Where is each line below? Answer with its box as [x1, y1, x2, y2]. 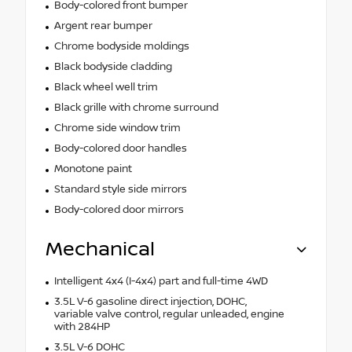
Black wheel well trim [53, 81, 158, 94]
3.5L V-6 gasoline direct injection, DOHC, [53, 295, 247, 309]
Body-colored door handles [53, 142, 187, 156]
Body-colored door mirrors [53, 203, 184, 217]
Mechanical [46, 238, 155, 262]
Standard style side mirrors [53, 183, 187, 196]
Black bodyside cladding [53, 60, 172, 74]
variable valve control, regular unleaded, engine [53, 308, 284, 321]
